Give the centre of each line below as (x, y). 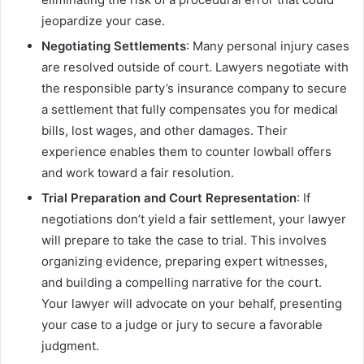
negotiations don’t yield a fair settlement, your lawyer (194, 219)
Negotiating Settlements (114, 46)
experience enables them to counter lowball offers (186, 152)
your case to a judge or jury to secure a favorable (182, 325)
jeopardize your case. (103, 21)
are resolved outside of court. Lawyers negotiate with (195, 67)
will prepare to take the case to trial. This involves (184, 240)
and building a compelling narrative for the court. (182, 283)
